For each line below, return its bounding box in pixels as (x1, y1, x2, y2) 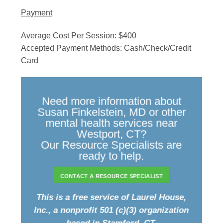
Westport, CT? (77, 127, 146, 140)
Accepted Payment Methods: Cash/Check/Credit (21, 43, 191, 52)
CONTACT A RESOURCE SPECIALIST (60, 173, 163, 179)
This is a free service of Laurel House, (36, 193, 187, 202)
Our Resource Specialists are (41, 138, 182, 151)
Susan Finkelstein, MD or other (37, 106, 186, 118)
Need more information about (42, 95, 181, 108)
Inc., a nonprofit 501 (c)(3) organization (34, 206, 189, 215)
